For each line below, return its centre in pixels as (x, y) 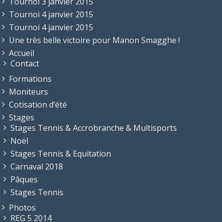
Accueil (22, 53)
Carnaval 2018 (37, 166)
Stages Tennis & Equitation (61, 153)
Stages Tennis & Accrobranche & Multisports (94, 128)
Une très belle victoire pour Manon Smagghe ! (94, 40)
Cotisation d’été (38, 104)
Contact (25, 63)
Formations (30, 79)
